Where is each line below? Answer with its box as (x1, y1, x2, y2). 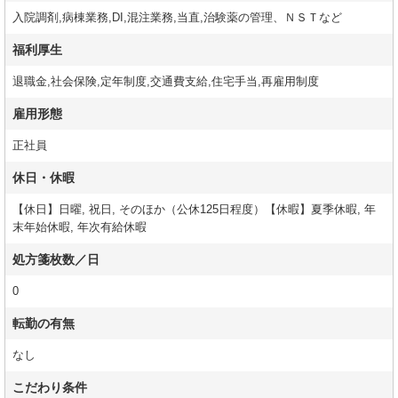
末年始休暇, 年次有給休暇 (12, 221, 150, 235)
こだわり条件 (12, 380, 87, 395)
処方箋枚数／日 (12, 252, 99, 267)
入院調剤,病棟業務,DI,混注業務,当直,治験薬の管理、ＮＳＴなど (12, 12, 346, 25)
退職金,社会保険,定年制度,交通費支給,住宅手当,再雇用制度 (12, 76, 322, 89)
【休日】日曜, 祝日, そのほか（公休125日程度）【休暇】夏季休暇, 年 (12, 203, 376, 217)
